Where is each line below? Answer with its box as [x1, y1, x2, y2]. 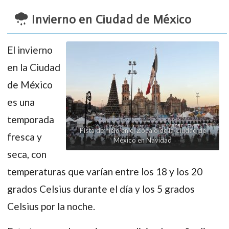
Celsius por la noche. [7, 200, 95, 212]
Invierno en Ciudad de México [32, 12, 192, 27]
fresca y [7, 130, 42, 143]
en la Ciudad [7, 61, 60, 73]
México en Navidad [113, 135, 172, 144]
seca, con [7, 148, 47, 160]
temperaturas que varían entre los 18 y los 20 [7, 165, 202, 177]
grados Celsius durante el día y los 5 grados [7, 182, 195, 195]
